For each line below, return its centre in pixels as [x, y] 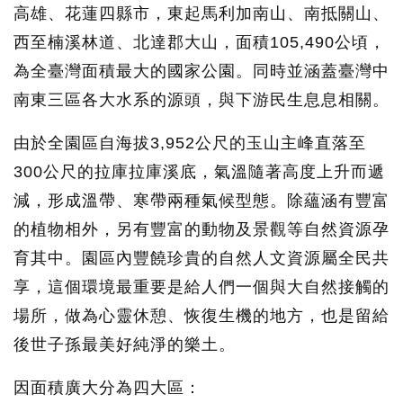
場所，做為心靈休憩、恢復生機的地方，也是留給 [201, 316]
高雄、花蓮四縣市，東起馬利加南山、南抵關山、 [201, 14]
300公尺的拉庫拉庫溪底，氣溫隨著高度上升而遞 [199, 172]
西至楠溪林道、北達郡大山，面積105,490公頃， [200, 43]
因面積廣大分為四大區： [107, 388]
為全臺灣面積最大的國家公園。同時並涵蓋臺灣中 [201, 72]
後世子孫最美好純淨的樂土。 [125, 345]
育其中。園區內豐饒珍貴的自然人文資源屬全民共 [201, 259]
